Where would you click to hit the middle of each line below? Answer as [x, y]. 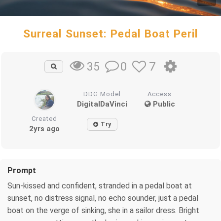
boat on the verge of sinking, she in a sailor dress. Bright [103, 210]
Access [160, 94]
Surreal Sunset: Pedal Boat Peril [110, 34]
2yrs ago [45, 129]
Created [45, 118]
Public [163, 104]
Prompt [22, 170]
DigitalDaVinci [102, 104]
